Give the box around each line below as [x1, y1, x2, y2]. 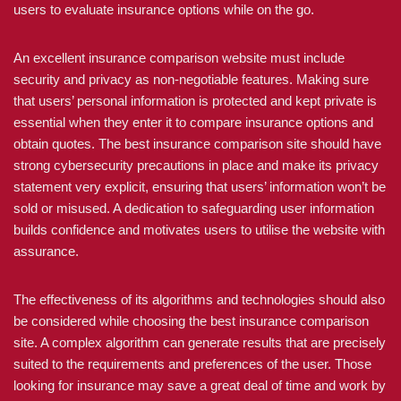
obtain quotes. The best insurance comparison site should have [13, 136, 381, 151]
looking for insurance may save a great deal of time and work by [13, 378, 386, 393]
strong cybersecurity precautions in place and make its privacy [13, 158, 379, 173]
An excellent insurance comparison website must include [13, 50, 345, 65]
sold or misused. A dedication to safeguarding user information [13, 200, 374, 216]
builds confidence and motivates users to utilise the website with [13, 222, 385, 237]
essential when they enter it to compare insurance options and [13, 115, 373, 130]
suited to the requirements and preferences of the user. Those [13, 356, 371, 371]
